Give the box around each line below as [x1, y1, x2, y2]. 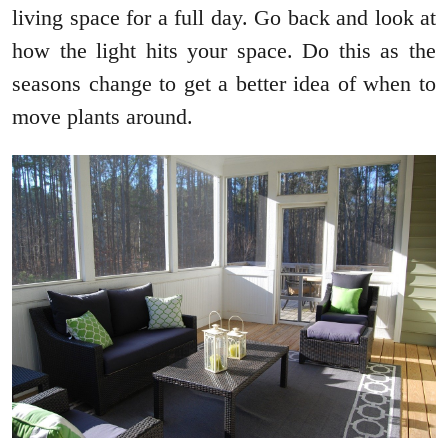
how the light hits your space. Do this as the [12, 37, 436, 63]
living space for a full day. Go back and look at [12, 4, 436, 30]
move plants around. [12, 103, 193, 129]
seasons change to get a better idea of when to [12, 70, 436, 96]
